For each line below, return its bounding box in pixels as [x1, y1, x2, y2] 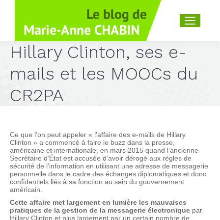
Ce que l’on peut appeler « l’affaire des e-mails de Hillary [10, 131, 186, 138]
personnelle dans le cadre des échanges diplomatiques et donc [10, 170, 206, 178]
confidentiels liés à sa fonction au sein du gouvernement [10, 178, 184, 186]
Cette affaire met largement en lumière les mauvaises [10, 198, 187, 206]
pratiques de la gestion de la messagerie [10, 206, 146, 214]
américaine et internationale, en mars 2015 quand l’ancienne [10, 146, 198, 154]
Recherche [170, 21, 204, 28]
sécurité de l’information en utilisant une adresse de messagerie [10, 162, 208, 170]
